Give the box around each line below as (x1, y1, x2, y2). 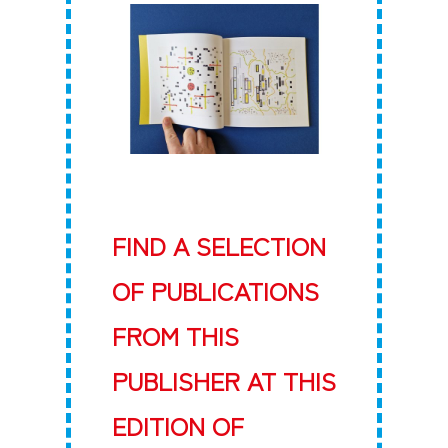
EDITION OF (111, 407, 244, 444)
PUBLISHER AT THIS (111, 362, 336, 399)
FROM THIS (111, 317, 239, 354)
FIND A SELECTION (111, 227, 326, 264)
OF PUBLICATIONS (111, 272, 319, 309)
